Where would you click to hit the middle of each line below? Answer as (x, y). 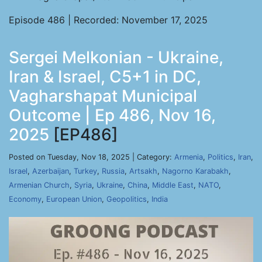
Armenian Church (39, 185)
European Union (74, 199)
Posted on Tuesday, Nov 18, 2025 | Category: (92, 157)
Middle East (173, 185)
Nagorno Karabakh (195, 171)
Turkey (85, 171)
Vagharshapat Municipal (103, 96)
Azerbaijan (51, 171)
